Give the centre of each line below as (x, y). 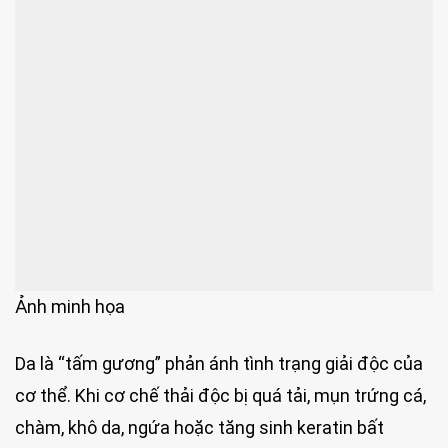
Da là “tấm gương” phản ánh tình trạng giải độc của (219, 364)
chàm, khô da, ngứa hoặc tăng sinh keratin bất (199, 428)
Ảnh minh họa (70, 307)
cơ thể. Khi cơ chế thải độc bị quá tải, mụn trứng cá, (220, 396)
